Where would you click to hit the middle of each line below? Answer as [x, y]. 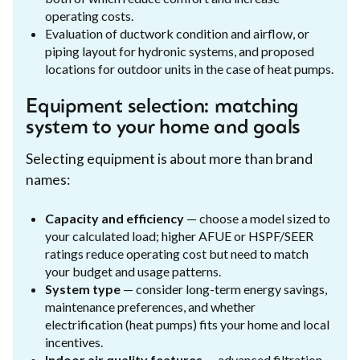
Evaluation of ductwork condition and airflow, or [177, 33]
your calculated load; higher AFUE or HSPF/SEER [179, 235]
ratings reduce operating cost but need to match [177, 253]
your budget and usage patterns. [133, 271]
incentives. [74, 342]
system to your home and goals [164, 128]
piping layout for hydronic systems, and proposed [180, 51]
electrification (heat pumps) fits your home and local [187, 324]
